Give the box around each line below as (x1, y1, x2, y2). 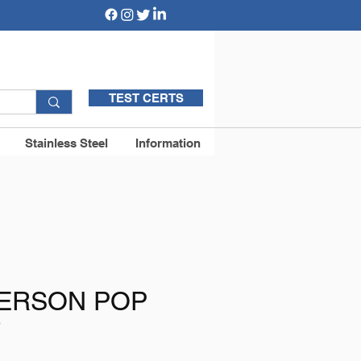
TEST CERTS (108, 91, 184, 105)
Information (135, 136, 201, 150)
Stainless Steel (25, 136, 108, 150)
